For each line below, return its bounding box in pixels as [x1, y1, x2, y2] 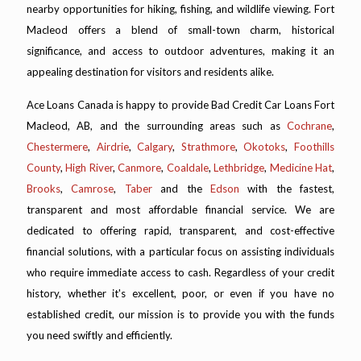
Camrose [71, 182, 114, 196]
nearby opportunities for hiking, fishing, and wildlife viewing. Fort [27, 2, 334, 16]
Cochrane [287, 119, 332, 133]
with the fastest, [239, 182, 334, 196]
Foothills [294, 140, 335, 154]
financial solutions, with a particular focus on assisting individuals [27, 245, 334, 259]
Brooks [27, 182, 60, 196]
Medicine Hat [269, 161, 333, 175]
